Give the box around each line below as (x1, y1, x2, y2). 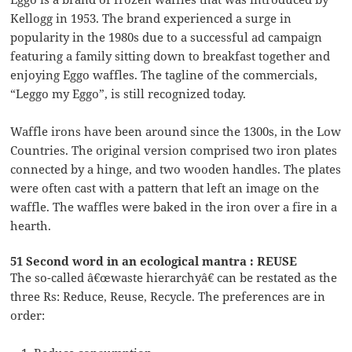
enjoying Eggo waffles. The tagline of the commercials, (10, 66, 318, 82)
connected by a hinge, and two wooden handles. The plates (10, 160, 342, 177)
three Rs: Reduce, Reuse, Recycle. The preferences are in (10, 288, 326, 304)
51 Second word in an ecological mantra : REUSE (10, 252, 298, 269)
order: (10, 306, 46, 323)
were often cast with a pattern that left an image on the (10, 179, 320, 196)
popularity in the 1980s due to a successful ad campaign (10, 28, 323, 45)
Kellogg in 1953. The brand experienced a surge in (10, 9, 292, 26)
